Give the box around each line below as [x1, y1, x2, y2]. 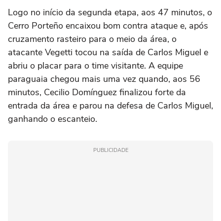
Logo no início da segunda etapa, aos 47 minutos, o [8, 6, 212, 19]
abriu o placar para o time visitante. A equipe [8, 60, 183, 72]
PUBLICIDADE [93, 147, 128, 154]
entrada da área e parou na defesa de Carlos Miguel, [8, 100, 213, 112]
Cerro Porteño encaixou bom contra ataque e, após [8, 20, 208, 32]
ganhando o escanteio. [8, 113, 97, 125]
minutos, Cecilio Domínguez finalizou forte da [8, 86, 186, 99]
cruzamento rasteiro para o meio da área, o [8, 33, 177, 45]
